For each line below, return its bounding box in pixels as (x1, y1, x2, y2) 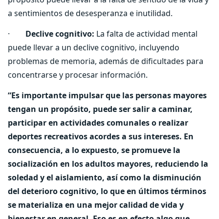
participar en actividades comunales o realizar (8, 117, 188, 128)
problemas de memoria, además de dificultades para (8, 56, 203, 66)
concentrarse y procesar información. (8, 69, 148, 80)
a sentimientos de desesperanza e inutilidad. (8, 8, 173, 19)
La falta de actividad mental (94, 28, 197, 39)
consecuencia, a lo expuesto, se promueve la (8, 145, 180, 155)
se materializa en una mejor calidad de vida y (8, 199, 184, 210)
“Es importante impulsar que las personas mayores (8, 90, 207, 101)
